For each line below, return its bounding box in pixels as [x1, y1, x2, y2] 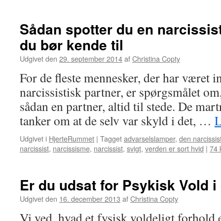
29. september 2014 [59, 53, 122, 64]
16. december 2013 [59, 193, 120, 204]
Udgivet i [20, 133, 47, 144]
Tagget [100, 133, 122, 144]
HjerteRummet [49, 133, 94, 144]
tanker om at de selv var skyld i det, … [20, 112, 215, 129]
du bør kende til [20, 35, 123, 55]
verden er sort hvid [145, 143, 204, 153]
